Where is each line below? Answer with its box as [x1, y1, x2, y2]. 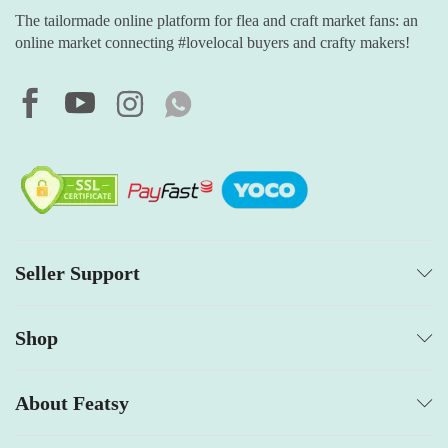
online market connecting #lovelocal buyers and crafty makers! [15, 34, 410, 52]
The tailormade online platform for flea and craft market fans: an [15, 12, 418, 30]
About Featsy [15, 391, 129, 414]
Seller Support [15, 261, 140, 284]
